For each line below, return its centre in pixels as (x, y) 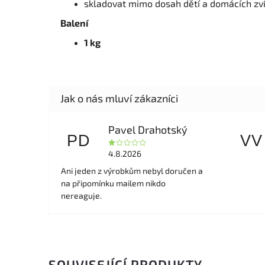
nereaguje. (81, 196)
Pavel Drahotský (148, 130)
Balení (74, 23)
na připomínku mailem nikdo (113, 183)
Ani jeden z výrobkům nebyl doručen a (132, 171)
